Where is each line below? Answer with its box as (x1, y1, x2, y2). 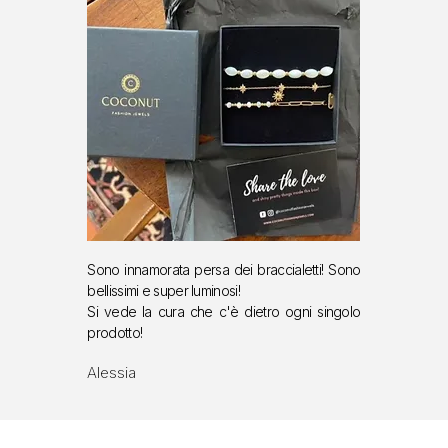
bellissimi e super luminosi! (87, 282, 240, 300)
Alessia (87, 363, 137, 383)
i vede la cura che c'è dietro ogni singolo (95, 303, 361, 321)
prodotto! (87, 324, 143, 342)
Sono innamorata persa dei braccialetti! (87, 261, 329, 279)
